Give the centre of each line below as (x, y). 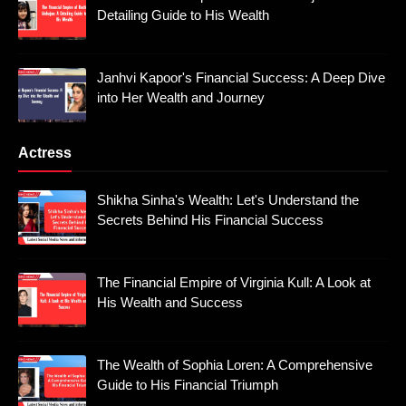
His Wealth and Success (170, 303)
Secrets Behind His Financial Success (210, 220)
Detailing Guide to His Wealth (183, 15)
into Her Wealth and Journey (181, 98)
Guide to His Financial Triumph (188, 385)
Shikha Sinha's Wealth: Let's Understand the (228, 200)
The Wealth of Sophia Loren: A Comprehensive (235, 365)
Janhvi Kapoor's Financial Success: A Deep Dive (241, 78)
